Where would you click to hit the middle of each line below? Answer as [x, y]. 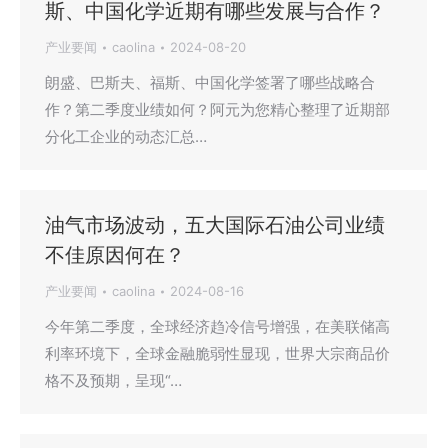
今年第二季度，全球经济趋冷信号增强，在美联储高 [217, 327]
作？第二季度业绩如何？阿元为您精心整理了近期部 [217, 110]
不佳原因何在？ [115, 255]
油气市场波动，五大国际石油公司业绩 [215, 225]
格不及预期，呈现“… [113, 381]
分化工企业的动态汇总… [126, 137]
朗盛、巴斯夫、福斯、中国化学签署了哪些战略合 [210, 83]
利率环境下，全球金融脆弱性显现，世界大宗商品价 [217, 354]
